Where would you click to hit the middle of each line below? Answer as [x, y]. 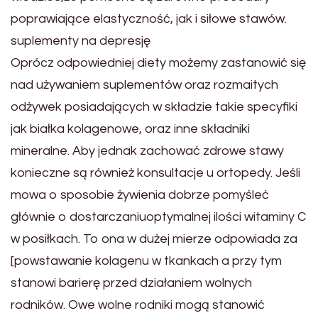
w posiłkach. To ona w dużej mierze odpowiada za [154, 239]
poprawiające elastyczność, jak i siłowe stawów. [149, 19]
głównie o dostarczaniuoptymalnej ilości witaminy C [158, 217]
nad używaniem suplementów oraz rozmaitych [144, 85]
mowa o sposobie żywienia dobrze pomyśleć [140, 195]
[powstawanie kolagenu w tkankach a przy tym [146, 261]
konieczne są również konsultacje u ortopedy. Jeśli [155, 173]
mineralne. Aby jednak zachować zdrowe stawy [147, 151]
